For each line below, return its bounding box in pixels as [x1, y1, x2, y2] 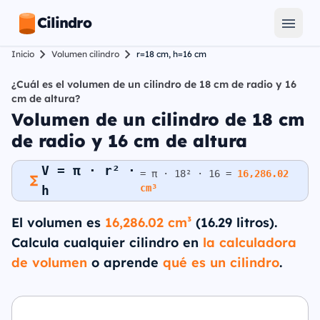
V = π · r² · [41, 163, 136, 178]
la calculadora [203, 234, 296, 251]
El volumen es [11, 214, 105, 231]
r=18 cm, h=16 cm [136, 49, 206, 59]
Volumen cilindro [51, 49, 119, 59]
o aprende [87, 254, 163, 271]
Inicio [11, 49, 34, 59]
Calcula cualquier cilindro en [11, 234, 203, 251]
